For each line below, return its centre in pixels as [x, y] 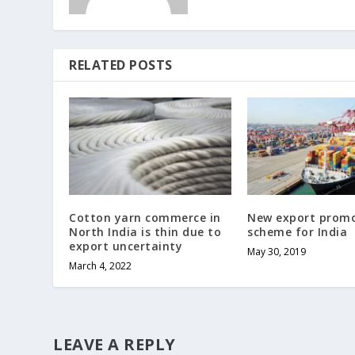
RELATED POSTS [121, 65]
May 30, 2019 [277, 252]
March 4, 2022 [101, 266]
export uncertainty [126, 246]
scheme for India [298, 232]
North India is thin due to [145, 232]
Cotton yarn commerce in [145, 218]
